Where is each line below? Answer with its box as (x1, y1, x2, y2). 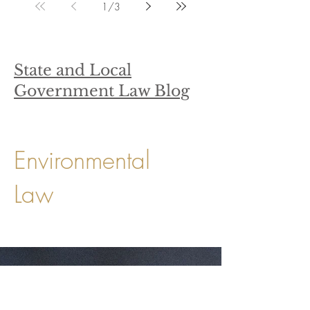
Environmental (14, 144, 150, 177)
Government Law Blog (14, 82, 190, 100)
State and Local (14, 61, 131, 80)
